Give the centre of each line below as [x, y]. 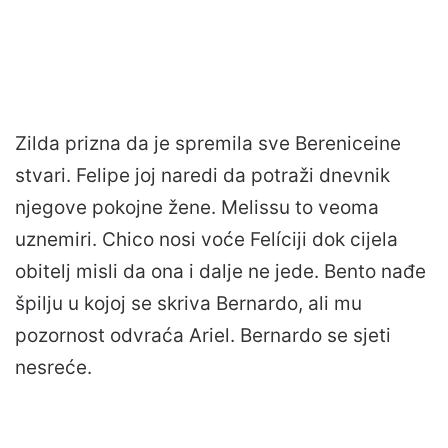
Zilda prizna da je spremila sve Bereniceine [208, 143]
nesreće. [53, 367]
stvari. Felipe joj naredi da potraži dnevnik [202, 175]
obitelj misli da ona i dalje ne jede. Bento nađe [220, 271]
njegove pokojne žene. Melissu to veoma [197, 207]
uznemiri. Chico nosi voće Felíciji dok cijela [206, 239]
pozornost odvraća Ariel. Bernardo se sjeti [203, 335]
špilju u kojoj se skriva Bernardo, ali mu [188, 303]
